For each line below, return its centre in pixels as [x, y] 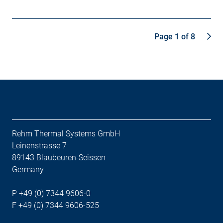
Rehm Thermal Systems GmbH [66, 133]
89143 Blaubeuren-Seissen [59, 157]
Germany [28, 169]
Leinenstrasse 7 [39, 145]
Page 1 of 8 [175, 36]
